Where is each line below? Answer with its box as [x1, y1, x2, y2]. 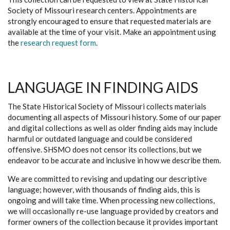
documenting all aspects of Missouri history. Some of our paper [8, 112, 221, 122]
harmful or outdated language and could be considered [8, 134, 192, 143]
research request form [21, 38, 96, 47]
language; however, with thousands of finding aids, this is [8, 185, 200, 194]
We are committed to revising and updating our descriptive [8, 174, 207, 183]
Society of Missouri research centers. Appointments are [8, 6, 197, 15]
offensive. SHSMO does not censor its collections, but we [8, 145, 202, 154]
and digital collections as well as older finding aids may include [8, 123, 218, 132]
